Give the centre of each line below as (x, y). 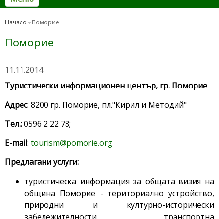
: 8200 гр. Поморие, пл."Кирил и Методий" (107, 105)
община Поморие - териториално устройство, (119, 193)
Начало (16, 22)
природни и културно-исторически (119, 205)
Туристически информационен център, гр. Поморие (106, 86)
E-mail (16, 143)
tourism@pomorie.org (72, 143)
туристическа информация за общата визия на (119, 182)
